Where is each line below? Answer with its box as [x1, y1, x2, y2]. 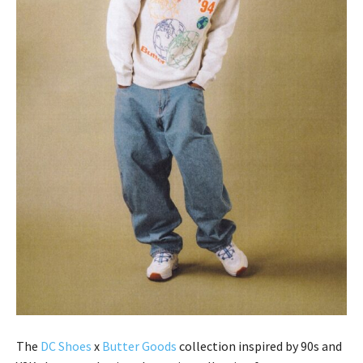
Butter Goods [102, 338, 177, 355]
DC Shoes [41, 338, 92, 355]
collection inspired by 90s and [177, 338, 342, 355]
